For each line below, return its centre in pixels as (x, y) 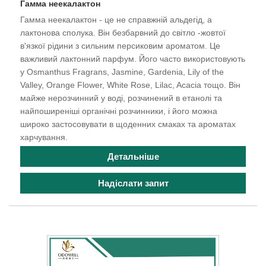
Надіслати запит (133, 183)
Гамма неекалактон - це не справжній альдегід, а (116, 19)
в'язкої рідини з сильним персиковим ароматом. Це (120, 45)
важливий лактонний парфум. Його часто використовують (133, 58)
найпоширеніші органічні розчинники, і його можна (119, 111)
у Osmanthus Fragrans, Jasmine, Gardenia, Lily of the (122, 72)
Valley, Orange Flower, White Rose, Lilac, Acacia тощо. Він (130, 85)
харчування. (44, 137)
